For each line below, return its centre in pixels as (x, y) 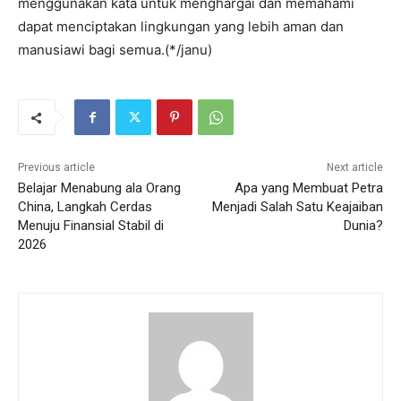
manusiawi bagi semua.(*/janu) (115, 50)
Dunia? (363, 226)
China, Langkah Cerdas (85, 207)
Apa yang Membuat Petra (308, 188)
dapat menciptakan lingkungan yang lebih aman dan (181, 27)
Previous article (56, 168)
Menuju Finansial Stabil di (91, 226)
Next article (354, 168)
